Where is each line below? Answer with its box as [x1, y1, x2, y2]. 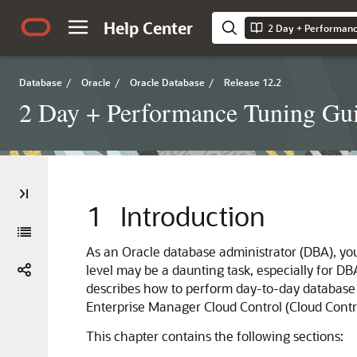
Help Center [104, 18, 193, 38]
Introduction [120, 198, 265, 233]
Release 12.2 [224, 76, 281, 88]
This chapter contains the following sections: [86, 328, 343, 344]
